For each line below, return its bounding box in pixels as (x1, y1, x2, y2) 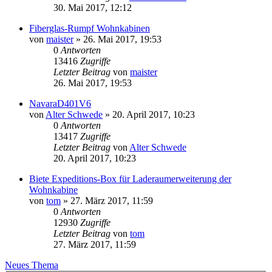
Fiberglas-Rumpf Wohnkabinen (29, 23, 150, 34)
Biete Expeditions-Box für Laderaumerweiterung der (29, 174, 231, 185)
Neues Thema (5, 260, 58, 271)
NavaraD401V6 (29, 98, 91, 109)
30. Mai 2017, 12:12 (53, 2, 132, 13)
